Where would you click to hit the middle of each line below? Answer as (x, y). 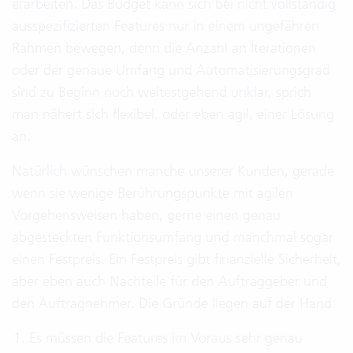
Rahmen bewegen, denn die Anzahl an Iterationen (164, 48)
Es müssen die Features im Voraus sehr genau (166, 338)
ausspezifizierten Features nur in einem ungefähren (165, 26)
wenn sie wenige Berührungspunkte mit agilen (152, 193)
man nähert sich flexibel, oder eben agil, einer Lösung (173, 114)
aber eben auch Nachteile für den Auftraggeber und (169, 281)
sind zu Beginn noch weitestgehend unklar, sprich (162, 92)
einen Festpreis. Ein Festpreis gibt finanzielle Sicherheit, (176, 259)
